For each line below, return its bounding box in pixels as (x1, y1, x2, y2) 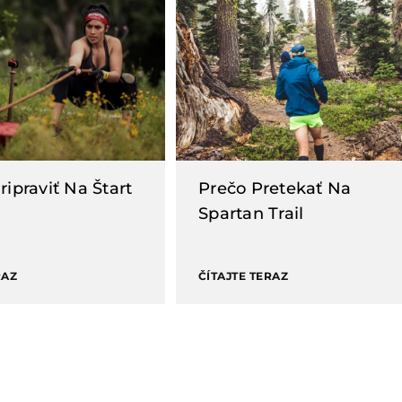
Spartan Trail (198, 204, 304, 223)
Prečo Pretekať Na (198, 179, 352, 198)
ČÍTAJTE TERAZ (198, 269, 289, 283)
